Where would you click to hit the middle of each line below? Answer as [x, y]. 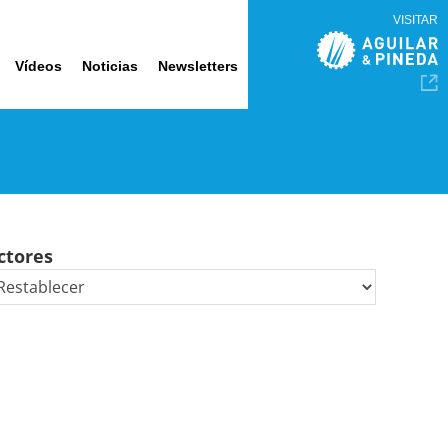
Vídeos [38, 65]
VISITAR [415, 20]
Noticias [110, 65]
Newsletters [198, 65]
